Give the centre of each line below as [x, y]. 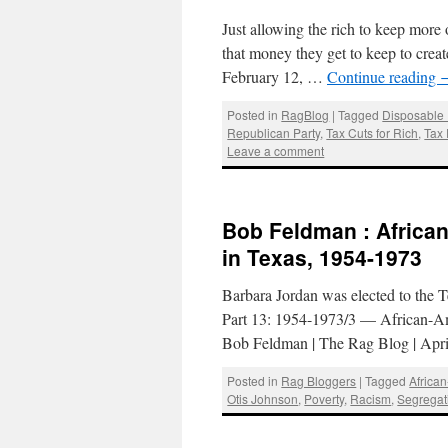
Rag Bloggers [319, 380]
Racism [371, 398]
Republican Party [274, 133]
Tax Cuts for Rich [372, 133]
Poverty [324, 398]
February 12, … [274, 76]
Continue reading [383, 76]
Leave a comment [276, 151]
